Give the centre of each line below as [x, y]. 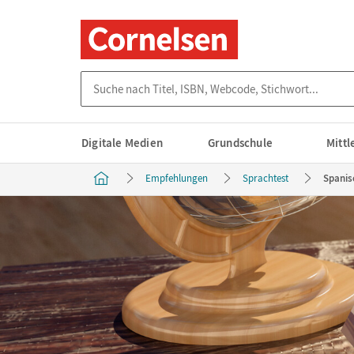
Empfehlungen [177, 178]
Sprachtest [265, 178]
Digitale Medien [122, 143]
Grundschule [240, 143]
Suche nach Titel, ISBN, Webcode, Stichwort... [195, 79]
